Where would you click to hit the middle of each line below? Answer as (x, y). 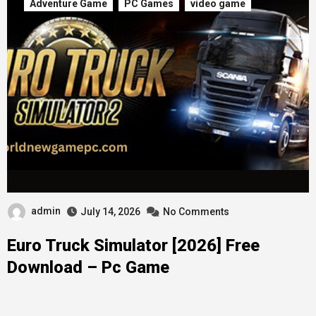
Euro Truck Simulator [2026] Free (133, 245)
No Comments (196, 211)
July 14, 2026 (110, 211)
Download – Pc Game (88, 267)
